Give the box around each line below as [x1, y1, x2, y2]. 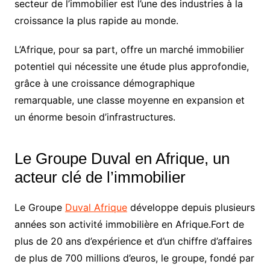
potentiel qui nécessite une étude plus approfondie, [14, 60, 249, 73]
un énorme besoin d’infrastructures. [14, 111, 175, 124]
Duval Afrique [64, 201, 127, 214]
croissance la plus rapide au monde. [14, 14, 178, 27]
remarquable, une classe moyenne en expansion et [14, 94, 245, 107]
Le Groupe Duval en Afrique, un [14, 149, 230, 168]
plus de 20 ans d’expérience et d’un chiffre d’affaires [14, 235, 252, 248]
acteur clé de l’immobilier [14, 168, 186, 187]
